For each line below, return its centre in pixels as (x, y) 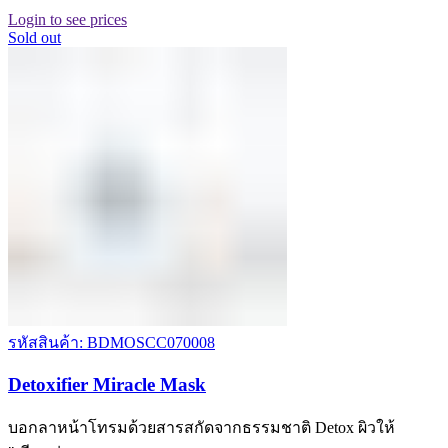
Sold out (34, 38)
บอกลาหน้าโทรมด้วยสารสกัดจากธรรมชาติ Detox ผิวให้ (201, 427)
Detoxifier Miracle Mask (107, 384)
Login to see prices (67, 20)
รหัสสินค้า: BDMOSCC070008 (111, 343)
